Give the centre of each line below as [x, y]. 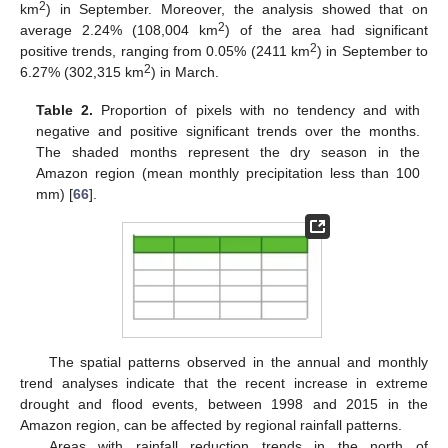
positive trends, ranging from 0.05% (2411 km [165, 51]
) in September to [372, 51]
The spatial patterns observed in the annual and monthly [238, 362]
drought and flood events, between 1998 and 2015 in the [224, 404]
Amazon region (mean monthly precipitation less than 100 [228, 173]
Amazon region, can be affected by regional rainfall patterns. [211, 425]
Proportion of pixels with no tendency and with [256, 110]
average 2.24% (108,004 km [119, 30]
